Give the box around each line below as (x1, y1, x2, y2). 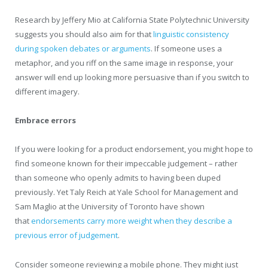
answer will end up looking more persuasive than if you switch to (15, 72, 249, 83)
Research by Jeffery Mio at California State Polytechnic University (15, 14, 249, 26)
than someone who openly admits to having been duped (15, 172, 221, 184)
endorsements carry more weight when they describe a (31, 215, 232, 227)
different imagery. (15, 86, 80, 98)
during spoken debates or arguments (15, 43, 151, 54)
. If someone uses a (151, 43, 222, 54)
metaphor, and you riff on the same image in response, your (15, 57, 233, 69)
